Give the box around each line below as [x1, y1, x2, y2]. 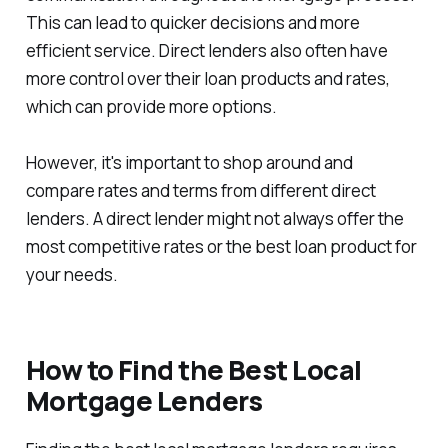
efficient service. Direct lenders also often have [25, 38, 388, 62]
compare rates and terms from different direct [25, 178, 376, 202]
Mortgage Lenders [25, 381, 262, 419]
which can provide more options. [25, 94, 277, 118]
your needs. [25, 262, 118, 286]
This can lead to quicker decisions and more [25, 10, 360, 34]
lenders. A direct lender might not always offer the [25, 206, 404, 230]
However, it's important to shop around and [25, 150, 353, 174]
